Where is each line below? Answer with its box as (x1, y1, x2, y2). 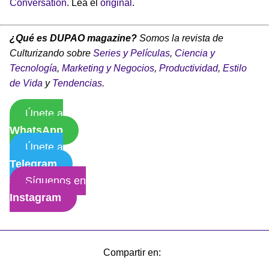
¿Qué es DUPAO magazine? (10, 32, 137, 43)
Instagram (10, 191, 61, 204)
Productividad (159, 62, 218, 73)
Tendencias (52, 77, 102, 88)
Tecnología (10, 62, 57, 73)
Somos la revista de (137, 32, 223, 43)
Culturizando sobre (10, 47, 93, 58)
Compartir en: (103, 247, 161, 258)
